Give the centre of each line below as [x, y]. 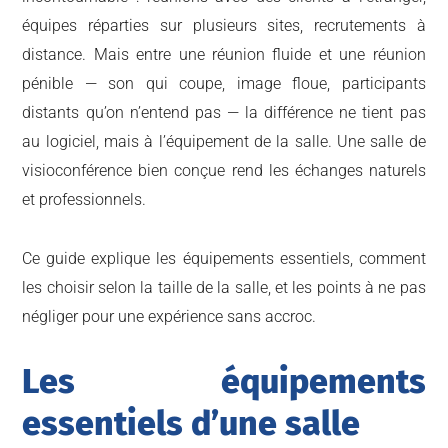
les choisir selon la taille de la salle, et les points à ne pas [224, 287]
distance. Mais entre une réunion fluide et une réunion [224, 54]
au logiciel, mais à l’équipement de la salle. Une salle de [224, 141]
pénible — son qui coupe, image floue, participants [224, 83]
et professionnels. [84, 199]
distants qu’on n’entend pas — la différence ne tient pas [224, 112]
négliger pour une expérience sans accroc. [169, 316]
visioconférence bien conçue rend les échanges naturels [224, 170]
